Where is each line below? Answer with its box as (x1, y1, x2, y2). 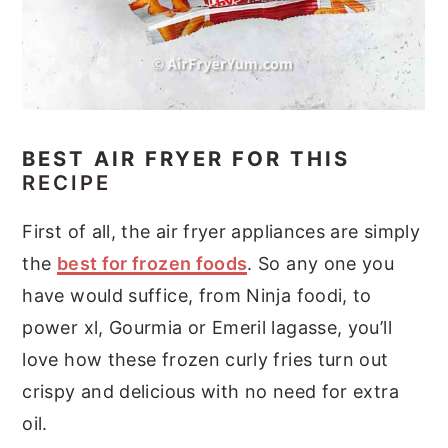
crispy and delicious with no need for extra (22, 381, 399, 403)
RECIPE (22, 170, 112, 196)
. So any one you (247, 253, 395, 275)
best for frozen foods (56, 253, 248, 275)
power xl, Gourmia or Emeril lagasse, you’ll (22, 317, 392, 339)
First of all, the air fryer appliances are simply (22, 221, 421, 243)
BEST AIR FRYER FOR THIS (22, 146, 351, 172)
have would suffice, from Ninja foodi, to (22, 285, 372, 307)
